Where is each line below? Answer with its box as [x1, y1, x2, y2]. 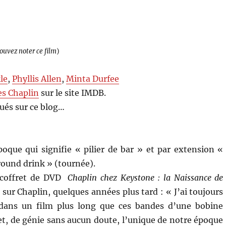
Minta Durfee [66, 73, 120, 84]
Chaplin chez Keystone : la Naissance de [68, 172, 223, 183]
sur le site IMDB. [39, 87, 106, 98]
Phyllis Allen [12, 73, 62, 84]
